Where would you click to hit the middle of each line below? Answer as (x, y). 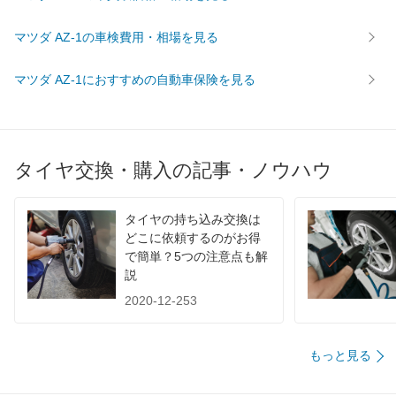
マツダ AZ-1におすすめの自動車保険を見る (135, 79)
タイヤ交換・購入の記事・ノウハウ (173, 171)
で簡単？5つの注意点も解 (196, 257)
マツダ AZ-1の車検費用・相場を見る (116, 37)
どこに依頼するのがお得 (193, 238)
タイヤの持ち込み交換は (193, 220)
